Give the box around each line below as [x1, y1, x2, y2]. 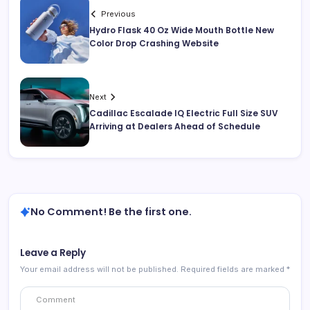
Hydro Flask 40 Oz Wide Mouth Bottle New [89, 24, 274, 37]
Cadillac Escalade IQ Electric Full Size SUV [89, 107, 278, 120]
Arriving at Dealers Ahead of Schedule [89, 120, 260, 133]
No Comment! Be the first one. [30, 205, 192, 219]
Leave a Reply [20, 246, 86, 260]
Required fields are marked [181, 264, 286, 275]
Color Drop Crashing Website [89, 37, 219, 50]
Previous [101, 9, 136, 19]
